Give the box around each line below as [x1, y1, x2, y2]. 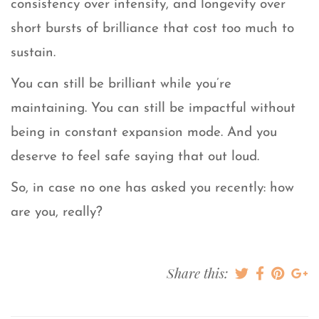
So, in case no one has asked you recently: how [11, 182, 294, 196]
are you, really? [11, 206, 103, 220]
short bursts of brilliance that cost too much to [11, 22, 294, 36]
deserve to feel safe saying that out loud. [11, 150, 259, 164]
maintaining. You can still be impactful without [11, 102, 296, 116]
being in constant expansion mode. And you [11, 126, 277, 140]
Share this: [167, 263, 231, 283]
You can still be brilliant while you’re [11, 78, 231, 92]
